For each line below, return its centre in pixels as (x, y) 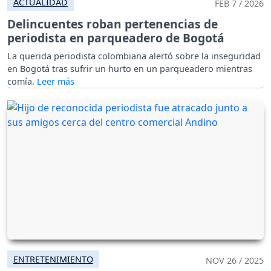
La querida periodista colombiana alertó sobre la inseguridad (134, 56)
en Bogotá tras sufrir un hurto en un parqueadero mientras (130, 68)
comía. (22, 81)
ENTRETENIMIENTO (53, 259)
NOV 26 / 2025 (235, 260)
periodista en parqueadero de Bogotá (116, 38)
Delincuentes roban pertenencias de (113, 24)
